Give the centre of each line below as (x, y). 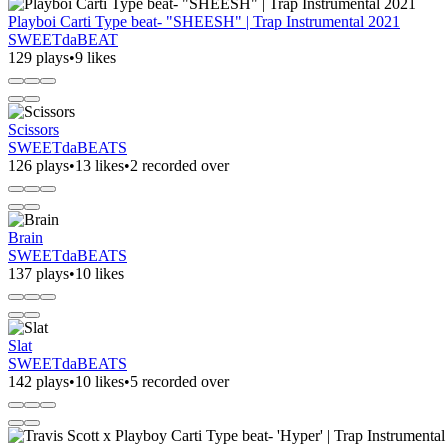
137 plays (38, 273)
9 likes (95, 57)
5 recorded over (179, 381)
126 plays (38, 165)
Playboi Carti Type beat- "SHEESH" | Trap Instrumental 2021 (204, 21)
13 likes (99, 165)
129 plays (38, 57)
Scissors (33, 129)
